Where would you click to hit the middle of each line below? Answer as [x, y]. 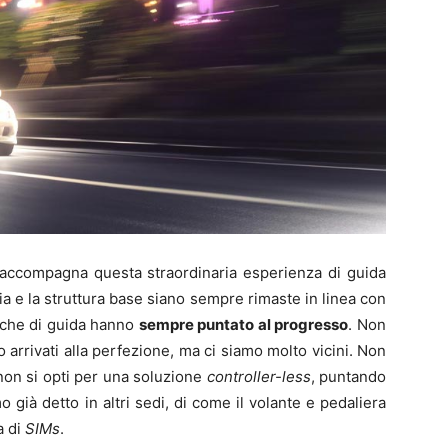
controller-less [258, 377]
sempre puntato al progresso [243, 325]
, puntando [348, 377]
